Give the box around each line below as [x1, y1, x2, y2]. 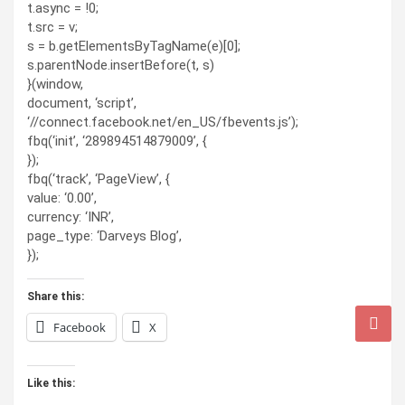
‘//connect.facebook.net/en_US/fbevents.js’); [27, 113, 298, 130]
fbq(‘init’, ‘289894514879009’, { [27, 132, 207, 149]
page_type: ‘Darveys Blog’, [27, 227, 182, 244]
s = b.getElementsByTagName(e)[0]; [27, 37, 240, 54]
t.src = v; [27, 18, 78, 35]
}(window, [27, 75, 83, 92]
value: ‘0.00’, [27, 189, 97, 206]
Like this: [27, 376, 75, 390]
